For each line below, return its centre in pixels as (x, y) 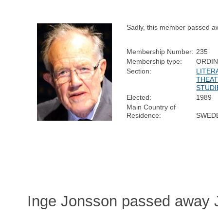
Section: (139, 71)
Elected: (139, 97)
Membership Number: (160, 51)
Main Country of (151, 107)
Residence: (144, 115)
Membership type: (154, 61)
